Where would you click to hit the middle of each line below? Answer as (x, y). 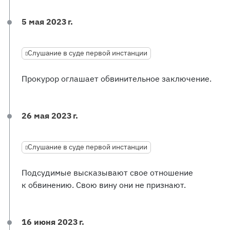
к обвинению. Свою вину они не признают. (104, 185)
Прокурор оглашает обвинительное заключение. (117, 79)
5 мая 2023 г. (47, 22)
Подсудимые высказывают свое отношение (107, 172)
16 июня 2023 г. (53, 222)
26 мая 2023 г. (50, 116)
